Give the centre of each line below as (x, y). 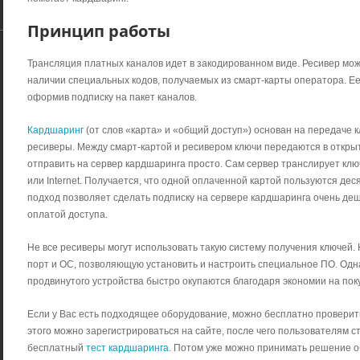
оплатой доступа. (67, 215)
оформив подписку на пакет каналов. (112, 98)
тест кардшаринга (127, 348)
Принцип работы (99, 31)
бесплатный (57, 348)
